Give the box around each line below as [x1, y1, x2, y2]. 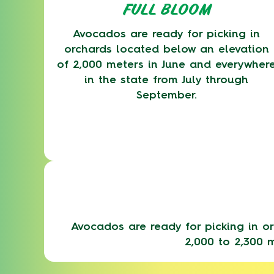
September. [136, 88, 197, 102]
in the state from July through [84, 73, 248, 86]
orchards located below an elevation [64, 42, 269, 56]
